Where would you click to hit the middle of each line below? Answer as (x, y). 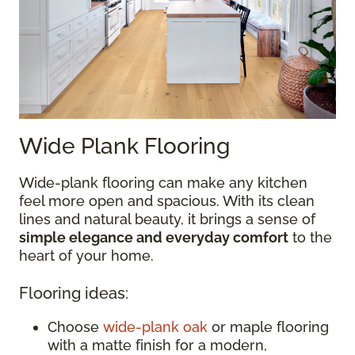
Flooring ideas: (74, 293)
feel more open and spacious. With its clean (167, 200)
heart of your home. (86, 255)
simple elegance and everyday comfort (154, 237)
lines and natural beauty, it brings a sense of (167, 219)
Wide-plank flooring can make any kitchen (163, 182)
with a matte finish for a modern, (157, 345)
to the (310, 237)
